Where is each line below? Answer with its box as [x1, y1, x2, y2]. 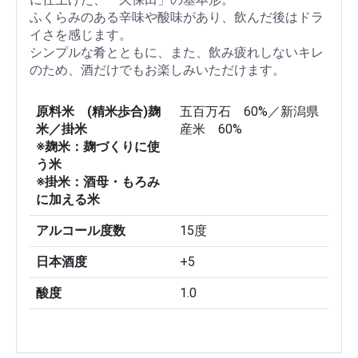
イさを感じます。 [30, 27, 132, 43]
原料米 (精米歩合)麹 [36, 104, 161, 120]
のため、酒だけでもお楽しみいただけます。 [30, 62, 285, 78]
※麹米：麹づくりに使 [36, 139, 160, 155]
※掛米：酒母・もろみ [36, 174, 160, 190]
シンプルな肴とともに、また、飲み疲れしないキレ [30, 45, 324, 61]
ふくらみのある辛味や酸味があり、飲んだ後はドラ [30, 10, 324, 26]
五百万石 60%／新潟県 [180, 104, 319, 120]
